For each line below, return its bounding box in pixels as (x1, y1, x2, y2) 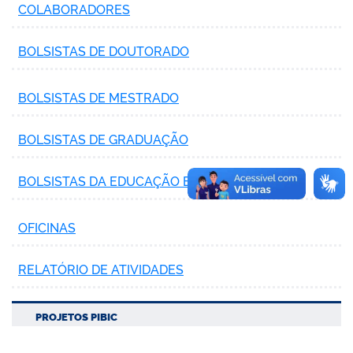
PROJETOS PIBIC (35, 310, 117, 323)
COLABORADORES (18, 2, 130, 17)
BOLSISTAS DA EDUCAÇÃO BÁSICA (18, 173, 229, 189)
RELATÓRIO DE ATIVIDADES (18, 262, 184, 277)
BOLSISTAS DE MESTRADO (18, 90, 179, 106)
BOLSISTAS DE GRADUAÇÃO (18, 132, 188, 147)
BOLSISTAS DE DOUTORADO (18, 43, 189, 59)
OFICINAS (18, 220, 76, 236)
